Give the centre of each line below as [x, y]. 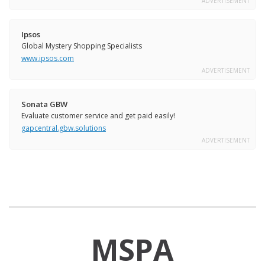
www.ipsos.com [48, 59]
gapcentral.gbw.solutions [64, 128]
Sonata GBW [44, 104]
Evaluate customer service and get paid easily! [98, 116]
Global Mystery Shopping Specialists [82, 46]
